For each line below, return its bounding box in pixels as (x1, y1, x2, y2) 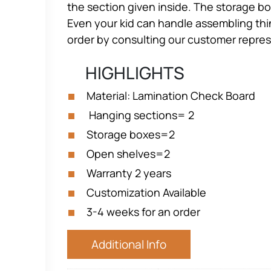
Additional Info (91, 237, 166, 252)
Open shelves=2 (87, 146, 170, 161)
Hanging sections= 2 (87, 108, 194, 122)
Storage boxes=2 (87, 127, 175, 142)
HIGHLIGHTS (67, 61, 184, 84)
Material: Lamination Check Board (87, 88, 255, 103)
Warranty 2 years (87, 166, 171, 180)
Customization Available (87, 185, 206, 200)
